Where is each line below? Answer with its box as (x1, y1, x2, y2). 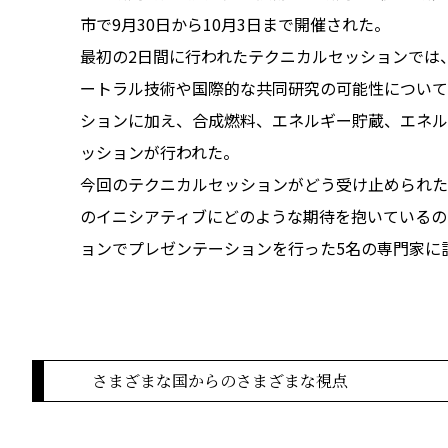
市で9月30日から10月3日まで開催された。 (80, 11, 390, 36)
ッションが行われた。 (80, 139, 239, 164)
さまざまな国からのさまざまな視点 (92, 368, 348, 392)
